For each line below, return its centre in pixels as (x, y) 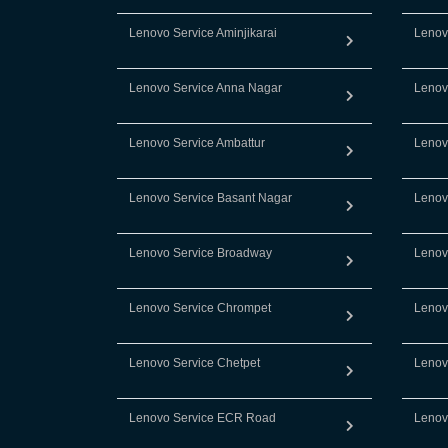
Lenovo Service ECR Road (202, 418)
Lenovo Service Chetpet (194, 363)
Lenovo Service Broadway (200, 253)
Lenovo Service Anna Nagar (205, 88)
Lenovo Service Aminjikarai (203, 33)
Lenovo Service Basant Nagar (210, 198)
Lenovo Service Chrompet (200, 308)
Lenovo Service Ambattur (197, 143)
